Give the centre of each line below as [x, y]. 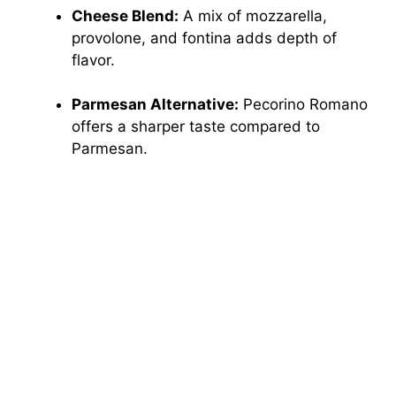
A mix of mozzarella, [253, 15]
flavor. [93, 60]
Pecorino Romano [303, 105]
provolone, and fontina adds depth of [204, 38]
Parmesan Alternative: [155, 105]
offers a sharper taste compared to [196, 127]
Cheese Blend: [125, 15]
